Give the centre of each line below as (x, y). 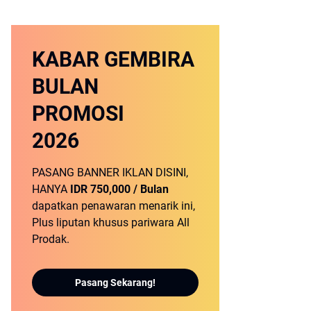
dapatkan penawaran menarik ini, (114, 206)
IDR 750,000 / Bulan (119, 189)
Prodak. (51, 239)
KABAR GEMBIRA (113, 59)
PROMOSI (78, 114)
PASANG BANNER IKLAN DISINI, (110, 173)
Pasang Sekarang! (115, 282)
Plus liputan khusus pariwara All (111, 222)
